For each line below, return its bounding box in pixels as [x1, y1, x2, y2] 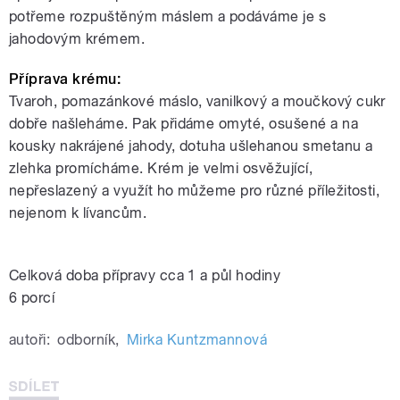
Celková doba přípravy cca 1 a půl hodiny [9, 267, 281, 285]
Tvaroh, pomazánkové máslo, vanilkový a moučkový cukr [9, 93, 386, 111]
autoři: [9, 331, 51, 349]
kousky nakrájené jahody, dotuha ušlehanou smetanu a [9, 137, 373, 155]
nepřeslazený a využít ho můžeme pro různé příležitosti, [9, 182, 380, 200]
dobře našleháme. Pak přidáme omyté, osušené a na [9, 115, 359, 133]
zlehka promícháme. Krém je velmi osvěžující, [9, 160, 313, 178]
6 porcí [9, 289, 55, 307]
